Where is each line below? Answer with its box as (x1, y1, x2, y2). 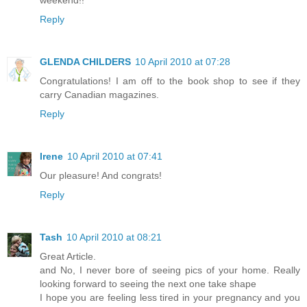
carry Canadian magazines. (40, 88, 159, 100)
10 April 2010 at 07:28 (135, 56, 230, 67)
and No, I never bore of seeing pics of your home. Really (40, 264, 300, 275)
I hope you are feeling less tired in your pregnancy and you (40, 291, 300, 303)
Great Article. (40, 250, 96, 262)
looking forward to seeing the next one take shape (40, 278, 256, 289)
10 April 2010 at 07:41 (67, 150, 162, 162)
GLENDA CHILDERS (40, 56, 131, 67)
